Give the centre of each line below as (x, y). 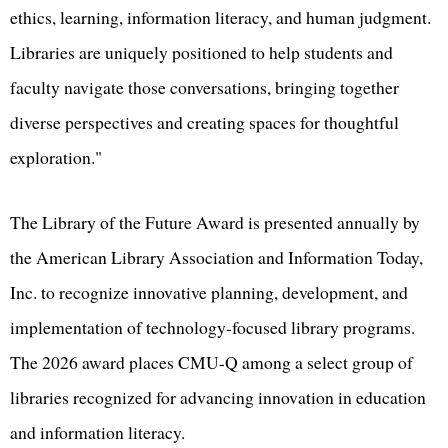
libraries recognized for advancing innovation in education (218, 397)
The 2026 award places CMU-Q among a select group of (211, 362)
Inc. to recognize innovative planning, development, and (209, 292)
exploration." (56, 157)
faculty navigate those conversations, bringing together (204, 87)
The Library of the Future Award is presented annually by (215, 222)
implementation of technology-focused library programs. (212, 327)
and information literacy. (97, 432)
